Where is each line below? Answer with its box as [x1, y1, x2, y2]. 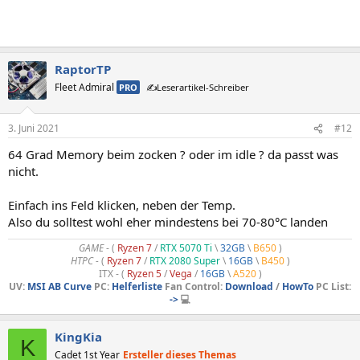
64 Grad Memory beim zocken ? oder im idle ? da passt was [8, 146, 338, 163]
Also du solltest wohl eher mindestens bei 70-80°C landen [8, 214, 328, 231]
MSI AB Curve [27, 280, 92, 294]
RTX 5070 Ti [159, 241, 212, 256]
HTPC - [70, 254, 99, 268]
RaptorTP [55, 60, 111, 77]
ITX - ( [98, 267, 127, 281]
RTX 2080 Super [149, 254, 223, 268]
